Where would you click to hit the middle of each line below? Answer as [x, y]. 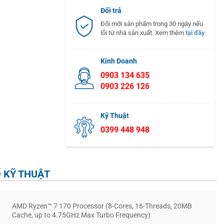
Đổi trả [111, 11]
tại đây [195, 33]
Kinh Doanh [118, 61]
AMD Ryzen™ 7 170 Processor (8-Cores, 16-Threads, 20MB [102, 206]
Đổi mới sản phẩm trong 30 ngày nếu [151, 24]
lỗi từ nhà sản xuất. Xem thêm [143, 33]
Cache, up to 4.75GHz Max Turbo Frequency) [81, 215]
